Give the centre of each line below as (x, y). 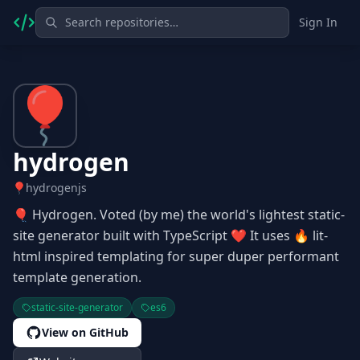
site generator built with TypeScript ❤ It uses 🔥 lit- (170, 235)
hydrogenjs (56, 188)
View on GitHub (85, 332)
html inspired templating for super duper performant (176, 256)
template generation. (77, 277)
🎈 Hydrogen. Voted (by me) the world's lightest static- (179, 215)
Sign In (318, 22)
